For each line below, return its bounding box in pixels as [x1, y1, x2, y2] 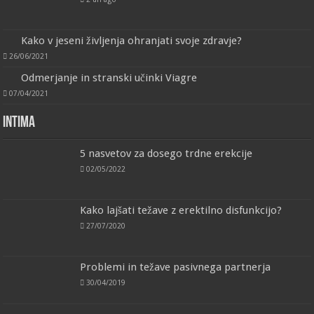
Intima [3, 114, 36, 131]
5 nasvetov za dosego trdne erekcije [80, 146, 253, 160]
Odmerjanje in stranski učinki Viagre [21, 71, 198, 84]
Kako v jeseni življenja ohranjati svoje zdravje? [21, 34, 243, 47]
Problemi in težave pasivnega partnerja [80, 261, 271, 274]
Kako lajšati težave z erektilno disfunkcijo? [80, 204, 282, 217]
